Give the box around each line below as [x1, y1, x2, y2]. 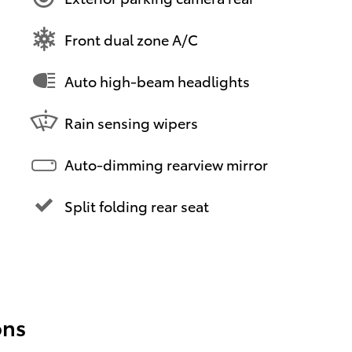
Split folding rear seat [64, 195, 209, 215]
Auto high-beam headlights [64, 70, 250, 90]
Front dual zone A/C [64, 28, 198, 49]
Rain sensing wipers [64, 112, 198, 132]
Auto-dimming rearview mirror [64, 153, 268, 174]
